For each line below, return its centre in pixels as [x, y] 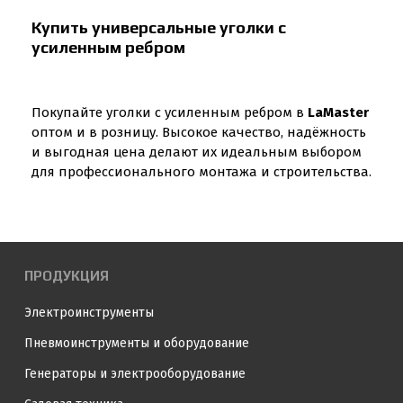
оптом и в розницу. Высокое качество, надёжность [199, 132]
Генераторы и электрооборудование [135, 374]
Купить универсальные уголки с [159, 27]
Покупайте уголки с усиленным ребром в [170, 112]
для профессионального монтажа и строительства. [201, 172]
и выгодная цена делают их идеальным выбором [197, 152]
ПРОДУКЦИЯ [67, 276]
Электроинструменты [89, 313]
